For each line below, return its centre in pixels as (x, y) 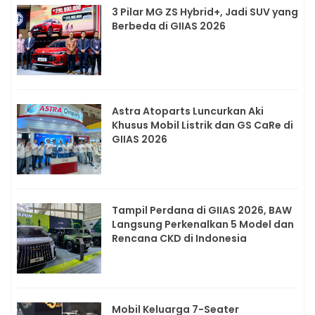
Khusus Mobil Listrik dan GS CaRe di (202, 126)
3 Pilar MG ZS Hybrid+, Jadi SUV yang (205, 12)
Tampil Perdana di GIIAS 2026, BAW (202, 211)
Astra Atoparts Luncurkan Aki (188, 111)
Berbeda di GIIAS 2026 (169, 26)
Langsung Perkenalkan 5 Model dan (203, 225)
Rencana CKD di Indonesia (179, 239)
